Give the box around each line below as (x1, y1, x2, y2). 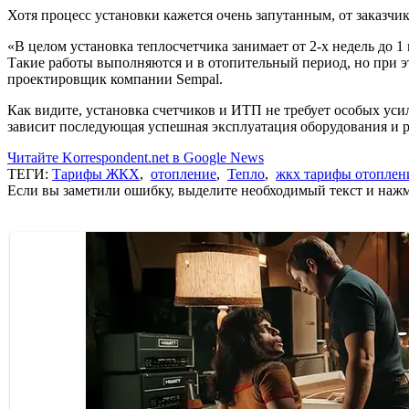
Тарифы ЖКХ (52, 165, 140, 182)
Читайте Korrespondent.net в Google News (7, 149, 264, 165)
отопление (151, 165, 216, 182)
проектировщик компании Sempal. (7, 70, 223, 87)
